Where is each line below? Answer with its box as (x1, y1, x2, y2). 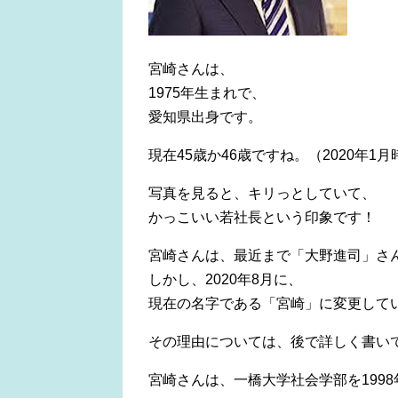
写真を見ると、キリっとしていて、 (148, 186, 376, 202)
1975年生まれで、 (148, 85, 266, 101)
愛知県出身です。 (148, 109, 262, 125)
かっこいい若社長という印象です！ (148, 210, 376, 226)
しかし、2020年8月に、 (148, 272, 302, 288)
